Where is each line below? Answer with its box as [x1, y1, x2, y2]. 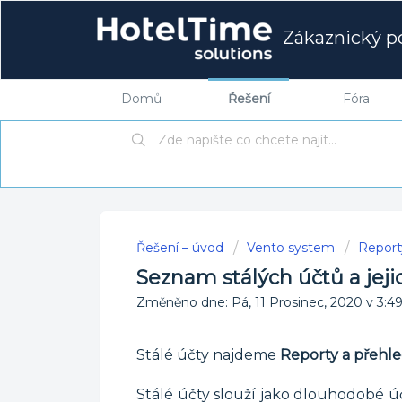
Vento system [247, 239, 335, 256]
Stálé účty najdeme [136, 346, 280, 364]
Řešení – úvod [136, 239, 227, 256]
